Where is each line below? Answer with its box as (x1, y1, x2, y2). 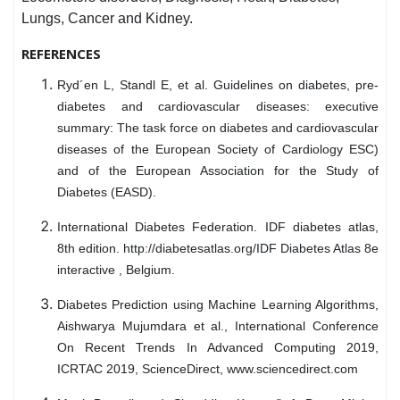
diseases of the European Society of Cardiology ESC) (57, 141, 379, 156)
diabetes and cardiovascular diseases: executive (57, 98, 379, 113)
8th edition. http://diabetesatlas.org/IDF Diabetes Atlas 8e (57, 240, 379, 255)
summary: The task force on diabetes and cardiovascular (57, 120, 379, 135)
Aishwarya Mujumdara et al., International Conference (57, 318, 379, 333)
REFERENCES (21, 44, 101, 62)
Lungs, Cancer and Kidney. (21, 10, 193, 26)
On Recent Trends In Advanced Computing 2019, (57, 339, 379, 354)
